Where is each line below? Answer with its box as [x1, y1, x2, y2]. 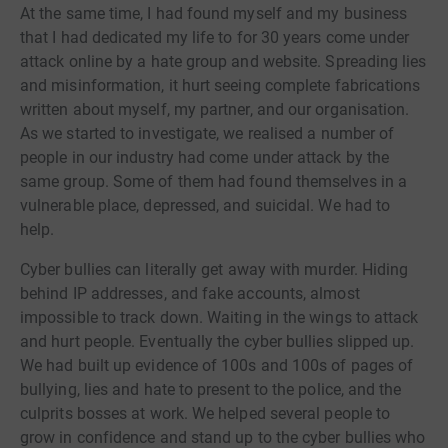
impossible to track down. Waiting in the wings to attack [20, 307, 419, 327]
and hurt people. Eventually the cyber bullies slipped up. [20, 331, 415, 351]
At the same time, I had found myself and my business [20, 3, 408, 23]
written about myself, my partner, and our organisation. [20, 99, 410, 119]
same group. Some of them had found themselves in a [20, 171, 407, 191]
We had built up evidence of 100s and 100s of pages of [20, 355, 414, 375]
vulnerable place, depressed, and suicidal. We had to [20, 195, 391, 215]
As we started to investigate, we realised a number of [20, 123, 395, 143]
